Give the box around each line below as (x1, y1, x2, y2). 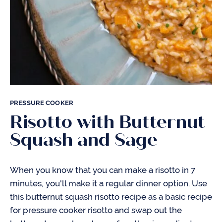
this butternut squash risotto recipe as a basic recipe (10, 192, 212, 202)
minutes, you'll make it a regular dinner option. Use (10, 178, 207, 188)
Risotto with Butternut (10, 111, 205, 133)
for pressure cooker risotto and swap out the (10, 205, 182, 215)
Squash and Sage (10, 129, 158, 151)
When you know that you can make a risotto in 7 (10, 165, 195, 175)
